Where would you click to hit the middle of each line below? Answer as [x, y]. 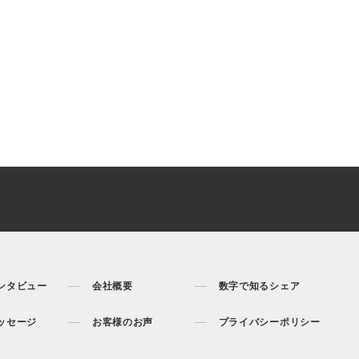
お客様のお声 [123, 323]
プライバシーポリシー [269, 323]
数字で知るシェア [259, 286]
